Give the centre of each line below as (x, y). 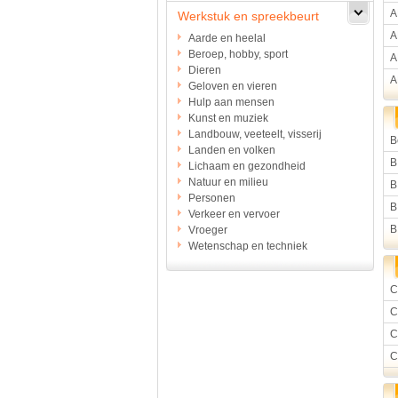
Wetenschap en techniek (248, 246)
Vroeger (208, 230)
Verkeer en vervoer (234, 214)
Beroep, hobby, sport (238, 54)
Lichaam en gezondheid (247, 166)
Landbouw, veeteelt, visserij (255, 134)
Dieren (205, 70)
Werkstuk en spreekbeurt (248, 16)
